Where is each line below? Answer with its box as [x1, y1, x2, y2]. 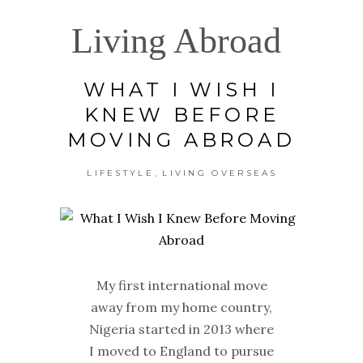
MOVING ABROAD [67, 127, 296, 152]
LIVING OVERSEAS [162, 167, 278, 178]
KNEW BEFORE [83, 102, 280, 126]
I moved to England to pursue [89, 342, 274, 359]
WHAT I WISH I [83, 77, 280, 101]
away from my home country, [91, 298, 272, 315]
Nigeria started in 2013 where [89, 320, 274, 337]
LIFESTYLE [87, 167, 154, 178]
